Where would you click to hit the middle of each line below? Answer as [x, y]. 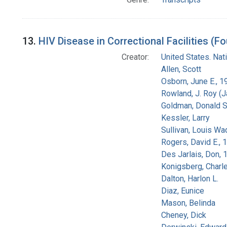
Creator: [135, 57]
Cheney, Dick [183, 215]
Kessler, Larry [185, 118]
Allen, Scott [181, 69]
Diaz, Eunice [182, 191]
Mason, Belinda [188, 203]
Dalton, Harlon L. [190, 179]
